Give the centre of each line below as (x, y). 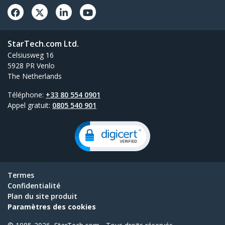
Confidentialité (34, 186)
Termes (21, 175)
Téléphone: (27, 95)
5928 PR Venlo (31, 66)
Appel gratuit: (30, 105)
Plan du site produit (42, 196)
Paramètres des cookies (52, 207)
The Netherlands (35, 76)
